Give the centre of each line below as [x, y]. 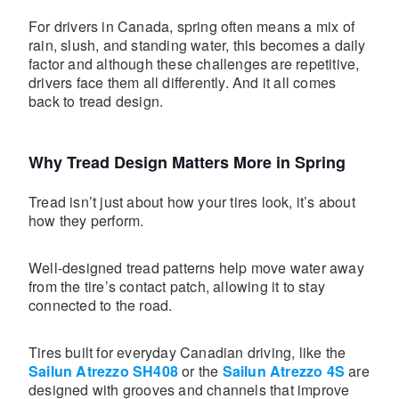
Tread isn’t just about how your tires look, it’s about [192, 202]
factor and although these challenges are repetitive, [194, 64]
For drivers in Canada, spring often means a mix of [192, 26]
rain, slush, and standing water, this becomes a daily [197, 45]
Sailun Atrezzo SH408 [103, 371]
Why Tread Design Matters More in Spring [187, 162]
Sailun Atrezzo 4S [284, 371]
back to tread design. [96, 101]
